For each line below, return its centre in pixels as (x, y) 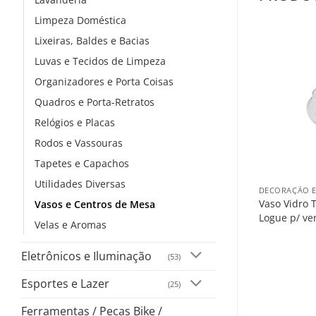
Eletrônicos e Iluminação (86, 256)
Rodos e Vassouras (79, 142)
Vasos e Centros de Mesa (95, 204)
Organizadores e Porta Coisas (104, 81)
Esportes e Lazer (65, 284)
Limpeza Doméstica (80, 20)
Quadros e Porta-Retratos (95, 102)
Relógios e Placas (75, 122)
